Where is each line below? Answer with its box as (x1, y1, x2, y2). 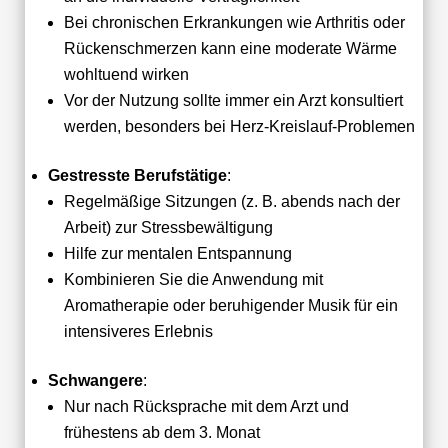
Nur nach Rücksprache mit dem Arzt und (63, 397, 349, 415)
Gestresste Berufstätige (47, 166, 227, 184)
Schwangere (47, 371, 143, 389)
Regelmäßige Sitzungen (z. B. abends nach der (63, 192, 400, 210)
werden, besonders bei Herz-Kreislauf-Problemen (63, 117, 415, 135)
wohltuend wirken (63, 65, 189, 83)
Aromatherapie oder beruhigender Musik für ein (63, 296, 398, 314)
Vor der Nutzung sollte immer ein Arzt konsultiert (63, 91, 403, 109)
